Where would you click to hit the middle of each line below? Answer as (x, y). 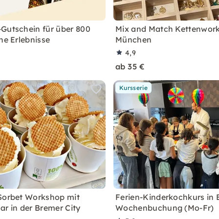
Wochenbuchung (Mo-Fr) (165, 208)
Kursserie (133, 88)
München (134, 40)
